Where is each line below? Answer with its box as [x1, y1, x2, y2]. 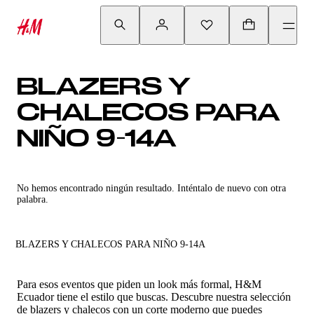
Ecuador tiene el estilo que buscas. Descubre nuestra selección [17, 291, 291, 303]
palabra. [17, 194, 48, 205]
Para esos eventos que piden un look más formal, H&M [17, 278, 261, 290]
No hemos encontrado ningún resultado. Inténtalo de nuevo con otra [17, 183, 286, 193]
